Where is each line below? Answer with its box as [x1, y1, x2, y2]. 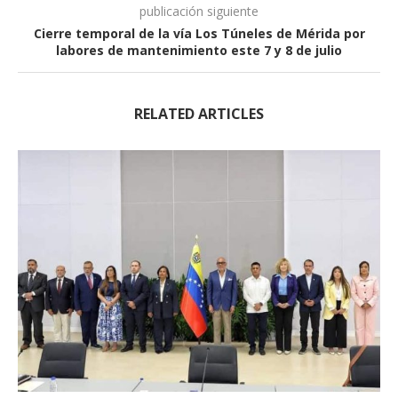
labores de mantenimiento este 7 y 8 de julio [56, 41, 342, 59]
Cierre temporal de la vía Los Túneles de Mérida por [33, 24, 365, 42]
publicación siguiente [139, 2, 259, 20]
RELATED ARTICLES [134, 103, 264, 123]
